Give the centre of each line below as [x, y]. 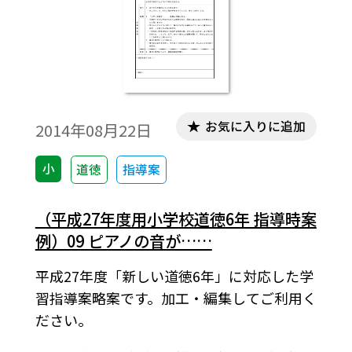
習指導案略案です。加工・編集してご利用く [176, 297]
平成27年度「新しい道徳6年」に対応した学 [174, 275]
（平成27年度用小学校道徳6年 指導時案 [176, 218]
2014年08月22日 [93, 130]
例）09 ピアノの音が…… [123, 240]
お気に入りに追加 [255, 126]
